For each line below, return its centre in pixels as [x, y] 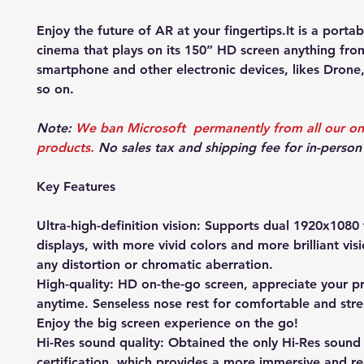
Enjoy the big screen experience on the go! [167, 323]
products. [67, 147]
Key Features [76, 186]
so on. [55, 89]
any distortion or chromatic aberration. [155, 264]
